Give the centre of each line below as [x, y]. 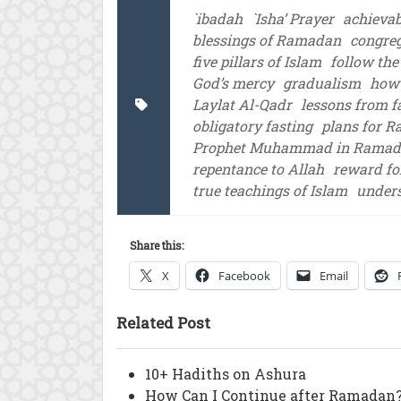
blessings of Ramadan [267, 40]
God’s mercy [233, 83]
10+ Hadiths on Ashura [226, 374]
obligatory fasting [252, 126]
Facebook [244, 276]
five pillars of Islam [257, 61]
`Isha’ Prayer [293, 18]
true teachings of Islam [270, 190]
